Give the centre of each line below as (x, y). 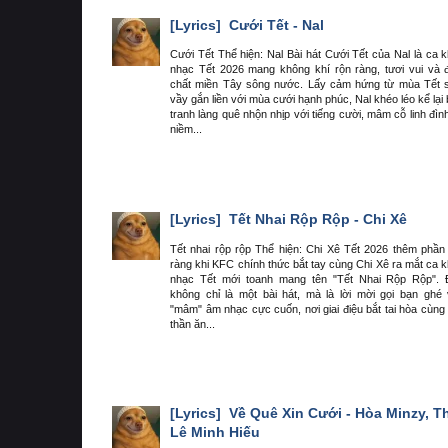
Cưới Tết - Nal (274, 24)
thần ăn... (192, 323)
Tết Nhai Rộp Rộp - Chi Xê (316, 218)
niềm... (186, 129)
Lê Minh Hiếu (215, 432)
